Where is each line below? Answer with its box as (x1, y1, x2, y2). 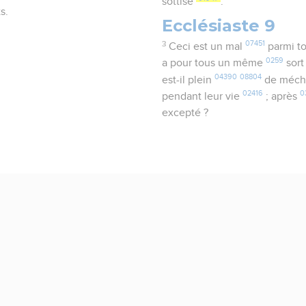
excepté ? (162, 107, 209, 119)
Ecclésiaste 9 (162, 16, 276, 36)
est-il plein (162, 74, 215, 85)
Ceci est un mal (168, 41, 245, 53)
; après (263, 91, 301, 102)
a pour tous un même (162, 57, 266, 69)
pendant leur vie (162, 91, 243, 102)
